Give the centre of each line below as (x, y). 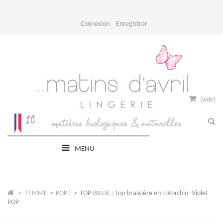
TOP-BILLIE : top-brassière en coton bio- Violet (144, 193)
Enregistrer (132, 24)
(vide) (208, 100)
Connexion (95, 24)
